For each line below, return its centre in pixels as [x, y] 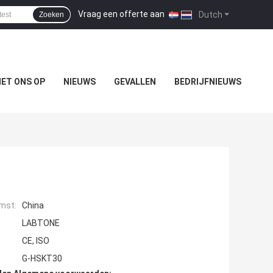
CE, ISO [36, 241]
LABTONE [41, 223]
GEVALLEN [135, 82]
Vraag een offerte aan [121, 14]
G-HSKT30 [42, 259]
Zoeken [51, 15]
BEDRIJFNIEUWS [207, 82]
